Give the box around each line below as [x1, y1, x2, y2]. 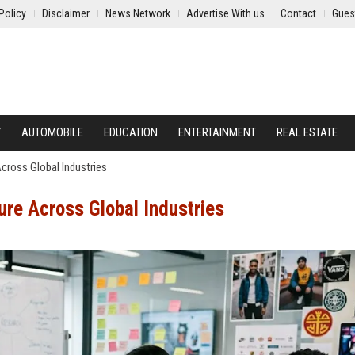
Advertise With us [186, 7, 265, 20]
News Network [105, 7, 170, 20]
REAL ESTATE [277, 125, 338, 139]
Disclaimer [42, 7, 90, 20]
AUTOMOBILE [21, 125, 83, 139]
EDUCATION [104, 125, 158, 139]
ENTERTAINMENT [178, 125, 256, 139]
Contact [281, 7, 316, 20]
